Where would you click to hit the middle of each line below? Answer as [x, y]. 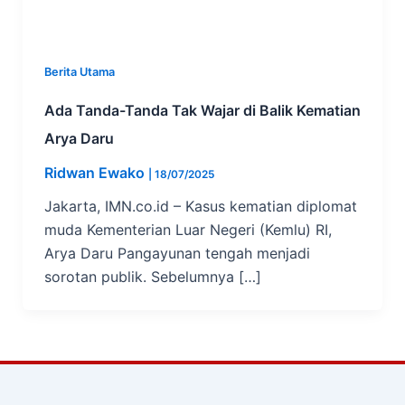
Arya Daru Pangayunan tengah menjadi [177, 253]
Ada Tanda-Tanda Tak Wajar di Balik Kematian [202, 110]
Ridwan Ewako [96, 172]
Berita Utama [79, 71]
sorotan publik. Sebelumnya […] [152, 276]
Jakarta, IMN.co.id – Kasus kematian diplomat [200, 206]
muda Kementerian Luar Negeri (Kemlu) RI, [188, 229]
